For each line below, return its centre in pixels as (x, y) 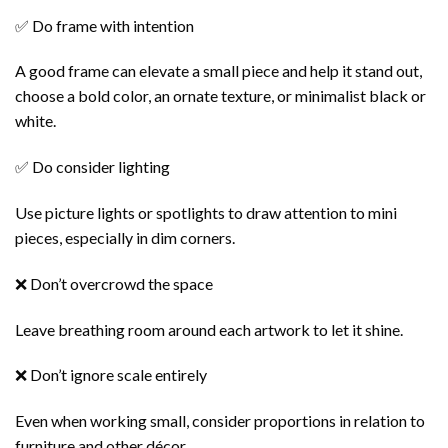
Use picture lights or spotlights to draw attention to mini (206, 212)
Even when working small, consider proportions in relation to (220, 421)
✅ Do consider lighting (92, 167)
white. (35, 121)
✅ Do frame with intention (104, 25)
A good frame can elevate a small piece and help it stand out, (218, 71)
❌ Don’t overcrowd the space (114, 283)
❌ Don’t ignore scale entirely (111, 375)
